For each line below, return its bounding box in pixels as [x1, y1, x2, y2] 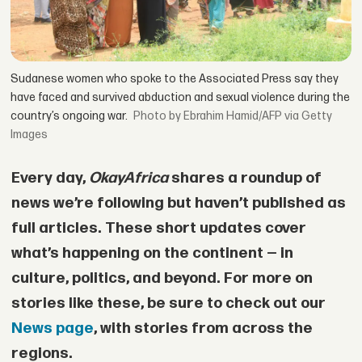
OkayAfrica [88, 169, 168, 188]
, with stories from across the [93, 319, 313, 339]
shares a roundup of [167, 169, 322, 188]
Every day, [11, 169, 89, 188]
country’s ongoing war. [11, 108, 128, 123]
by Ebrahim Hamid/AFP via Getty [169, 108, 333, 123]
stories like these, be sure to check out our [11, 294, 326, 314]
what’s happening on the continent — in [11, 244, 293, 263]
